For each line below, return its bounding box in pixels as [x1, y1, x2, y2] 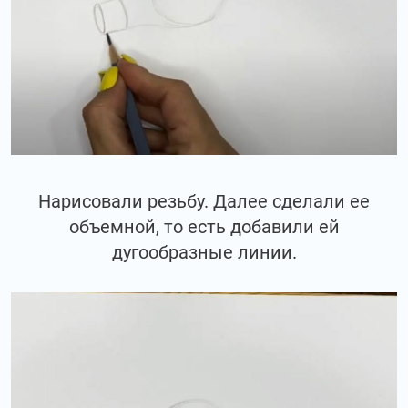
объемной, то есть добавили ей [68, 216, 340, 239]
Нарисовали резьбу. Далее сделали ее [38, 190, 370, 213]
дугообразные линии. [111, 241, 297, 264]
